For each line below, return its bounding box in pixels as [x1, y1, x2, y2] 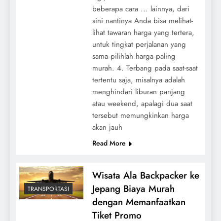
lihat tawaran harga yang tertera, [92, 27, 194, 38]
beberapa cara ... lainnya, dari [92, 3, 189, 14]
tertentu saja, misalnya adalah [92, 74, 185, 85]
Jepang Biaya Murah [92, 182, 175, 195]
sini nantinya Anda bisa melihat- [92, 15, 193, 26]
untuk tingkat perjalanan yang [92, 38, 186, 50]
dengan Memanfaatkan [92, 195, 185, 209]
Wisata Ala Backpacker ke [92, 168, 199, 182]
